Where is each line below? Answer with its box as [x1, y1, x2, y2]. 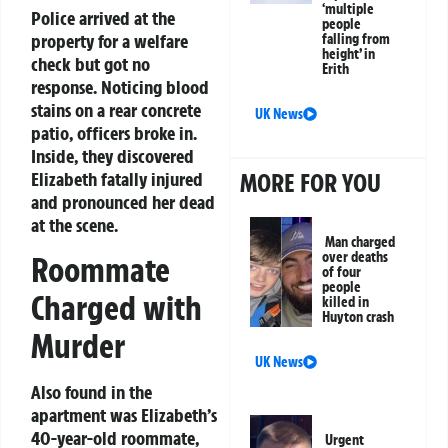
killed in [322, 293, 370, 312]
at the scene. [31, 212, 118, 237]
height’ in [322, 45, 376, 64]
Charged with [31, 287, 202, 330]
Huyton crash [322, 308, 395, 327]
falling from [322, 30, 391, 49]
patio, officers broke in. [31, 120, 197, 145]
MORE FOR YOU [240, 167, 382, 200]
